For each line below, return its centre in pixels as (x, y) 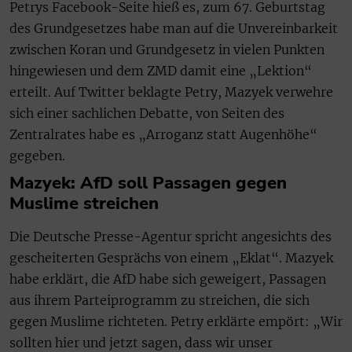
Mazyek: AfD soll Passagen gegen (148, 183)
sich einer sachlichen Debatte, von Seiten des (147, 114)
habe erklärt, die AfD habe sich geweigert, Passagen (168, 279)
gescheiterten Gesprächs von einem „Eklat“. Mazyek (171, 258)
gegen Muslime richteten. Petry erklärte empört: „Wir (176, 322)
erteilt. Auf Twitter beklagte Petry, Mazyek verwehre (171, 92)
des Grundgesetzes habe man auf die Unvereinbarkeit (174, 29)
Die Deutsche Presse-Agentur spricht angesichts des (170, 237)
